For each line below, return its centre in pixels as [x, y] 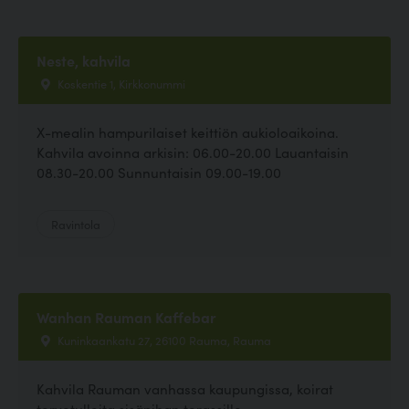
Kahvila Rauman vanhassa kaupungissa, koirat [185, 389]
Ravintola [76, 224]
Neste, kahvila [84, 61]
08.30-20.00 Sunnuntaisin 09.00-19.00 [159, 173]
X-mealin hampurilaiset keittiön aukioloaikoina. [188, 132]
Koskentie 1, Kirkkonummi [120, 84]
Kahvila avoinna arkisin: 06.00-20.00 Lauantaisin [193, 152]
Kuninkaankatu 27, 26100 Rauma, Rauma [163, 340]
